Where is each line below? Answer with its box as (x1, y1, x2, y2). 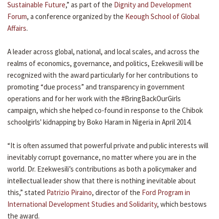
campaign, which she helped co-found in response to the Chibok (7, 106, 203, 115)
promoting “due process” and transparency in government (7, 82, 185, 92)
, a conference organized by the (27, 12, 125, 22)
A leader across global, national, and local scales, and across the (7, 47, 199, 57)
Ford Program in (142, 188, 190, 197)
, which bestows (157, 199, 207, 209)
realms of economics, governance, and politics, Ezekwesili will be (7, 59, 203, 68)
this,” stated (7, 188, 46, 197)
